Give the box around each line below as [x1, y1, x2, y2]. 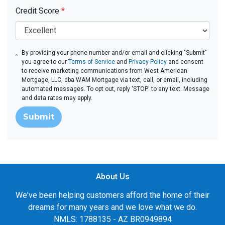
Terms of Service [68, 58, 115, 65]
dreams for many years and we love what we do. [28, 202, 197, 212]
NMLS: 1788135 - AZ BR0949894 [53, 214, 172, 224]
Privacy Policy [128, 58, 167, 65]
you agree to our [21, 58, 68, 65]
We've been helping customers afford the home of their [16, 190, 209, 200]
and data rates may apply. [21, 94, 92, 101]
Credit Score [16, 6, 61, 16]
